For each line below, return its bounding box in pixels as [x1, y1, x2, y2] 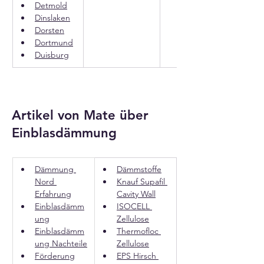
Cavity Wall [117, 189, 156, 199]
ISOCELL [117, 201, 152, 212]
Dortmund [35, 37, 73, 48]
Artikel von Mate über [12, 107, 148, 123]
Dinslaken [35, 12, 70, 23]
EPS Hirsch [117, 250, 159, 261]
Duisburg [35, 49, 69, 60]
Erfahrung [35, 189, 71, 199]
